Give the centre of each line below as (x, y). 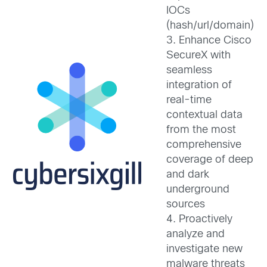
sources (186, 204)
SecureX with (198, 55)
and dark (188, 175)
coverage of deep (210, 160)
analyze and (195, 234)
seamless (189, 70)
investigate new (204, 249)
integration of (199, 85)
